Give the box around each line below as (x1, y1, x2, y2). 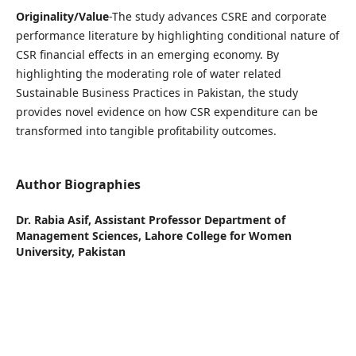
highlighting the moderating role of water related (15, 66, 281, 82)
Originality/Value (15, 9, 109, 25)
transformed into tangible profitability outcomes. (15, 123, 277, 139)
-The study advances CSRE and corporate (108, 9, 327, 25)
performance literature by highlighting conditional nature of (15, 28, 339, 44)
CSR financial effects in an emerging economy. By (15, 47, 279, 63)
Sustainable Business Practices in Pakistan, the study (15, 85, 298, 101)
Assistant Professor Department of (94, 212, 285, 228)
